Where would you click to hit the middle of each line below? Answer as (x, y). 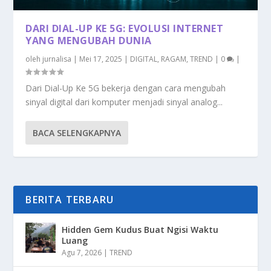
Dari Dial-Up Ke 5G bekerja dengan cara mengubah (126, 88)
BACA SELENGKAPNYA (77, 132)
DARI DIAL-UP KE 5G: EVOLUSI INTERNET (125, 28)
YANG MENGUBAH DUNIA (89, 40)
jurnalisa (57, 59)
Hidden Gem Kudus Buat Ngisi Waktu (140, 229)
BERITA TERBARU (70, 199)
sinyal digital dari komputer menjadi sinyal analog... (124, 102)
